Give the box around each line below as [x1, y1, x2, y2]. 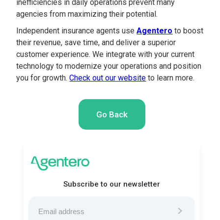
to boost [172, 26, 204, 35]
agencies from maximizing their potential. [16, 9, 158, 19]
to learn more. [146, 73, 195, 82]
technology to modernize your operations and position [16, 61, 202, 71]
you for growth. [16, 73, 70, 82]
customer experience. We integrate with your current [16, 50, 195, 59]
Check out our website [69, 73, 146, 82]
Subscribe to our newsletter [63, 180, 160, 189]
